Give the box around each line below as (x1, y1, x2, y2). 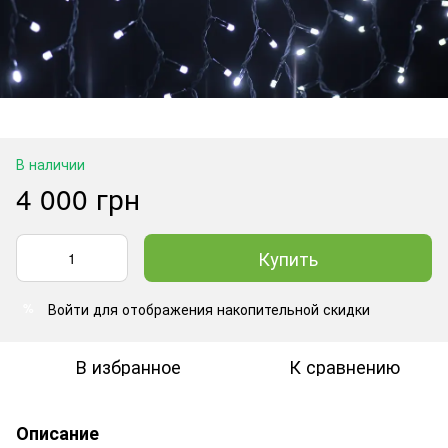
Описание (16, 419, 99, 446)
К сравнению (288, 352, 400, 379)
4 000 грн (16, 177, 140, 218)
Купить (258, 244, 318, 271)
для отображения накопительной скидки (89, 298, 370, 319)
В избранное (75, 352, 181, 379)
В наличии (16, 153, 85, 174)
